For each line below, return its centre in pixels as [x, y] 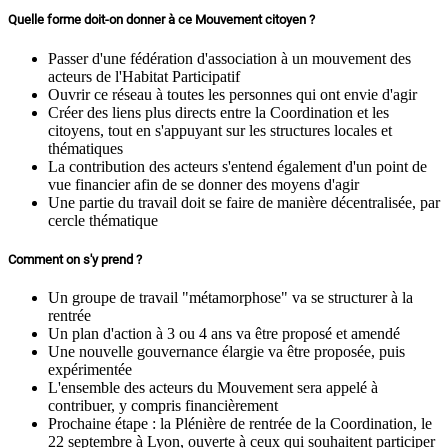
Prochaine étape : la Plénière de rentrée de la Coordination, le [240, 423]
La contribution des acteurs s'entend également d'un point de [237, 166]
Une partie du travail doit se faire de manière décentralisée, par [244, 202]
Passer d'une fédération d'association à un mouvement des [229, 58]
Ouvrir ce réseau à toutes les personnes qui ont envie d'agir [232, 94]
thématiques [85, 148]
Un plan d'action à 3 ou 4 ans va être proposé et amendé [224, 333]
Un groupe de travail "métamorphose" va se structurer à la [230, 297]
